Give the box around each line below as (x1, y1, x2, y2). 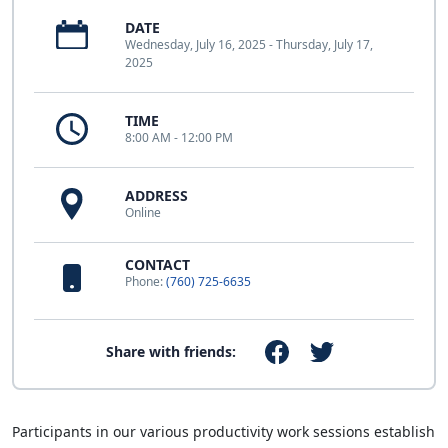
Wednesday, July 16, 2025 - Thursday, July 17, (125, 35, 373, 53)
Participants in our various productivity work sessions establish (12, 421, 435, 441)
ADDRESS (125, 185, 188, 205)
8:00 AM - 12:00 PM (125, 128, 233, 146)
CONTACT (125, 254, 190, 274)
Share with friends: (106, 341, 237, 361)
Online (125, 203, 161, 221)
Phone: (125, 272, 166, 290)
